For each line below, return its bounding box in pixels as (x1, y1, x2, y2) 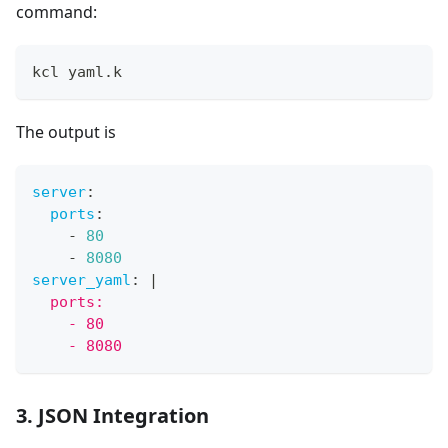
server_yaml (32, 270, 131, 289)
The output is (16, 120, 116, 143)
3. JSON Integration (16, 401, 209, 429)
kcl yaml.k (32, 62, 122, 81)
